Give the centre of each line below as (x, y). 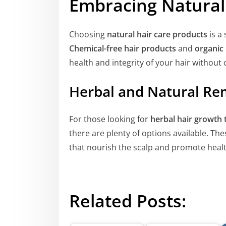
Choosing (88, 35)
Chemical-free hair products (123, 49)
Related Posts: (128, 201)
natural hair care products (157, 35)
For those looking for (110, 119)
